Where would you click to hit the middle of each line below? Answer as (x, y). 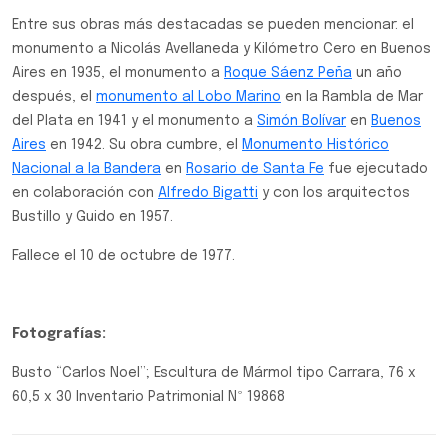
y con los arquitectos (334, 193)
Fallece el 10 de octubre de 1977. (123, 256)
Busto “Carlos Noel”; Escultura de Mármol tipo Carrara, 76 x (214, 373)
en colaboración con (85, 193)
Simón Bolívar (301, 121)
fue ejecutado (376, 169)
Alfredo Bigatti (208, 193)
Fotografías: (59, 334)
